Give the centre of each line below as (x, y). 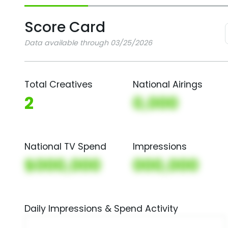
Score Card (65, 27)
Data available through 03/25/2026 (88, 43)
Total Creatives (59, 84)
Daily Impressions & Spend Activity (101, 209)
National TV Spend (65, 147)
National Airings (168, 84)
